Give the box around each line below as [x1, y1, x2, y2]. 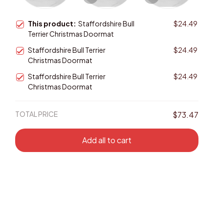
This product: [28, 19, 79, 28]
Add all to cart [82, 135, 132, 146]
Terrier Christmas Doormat [28, 29, 114, 38]
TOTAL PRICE [15, 109, 58, 118]
